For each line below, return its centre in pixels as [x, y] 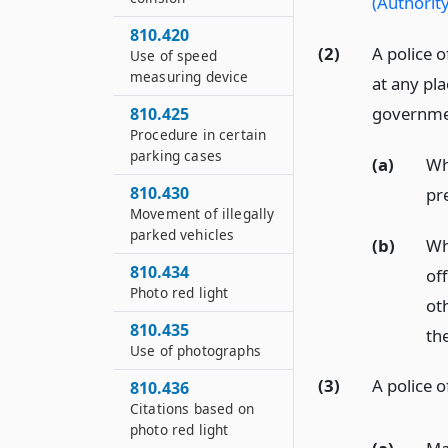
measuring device [189, 76]
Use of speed [173, 55]
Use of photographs [195, 350]
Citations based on [192, 408]
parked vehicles [182, 234]
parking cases [176, 155]
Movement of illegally [202, 213]
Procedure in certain [198, 134]
